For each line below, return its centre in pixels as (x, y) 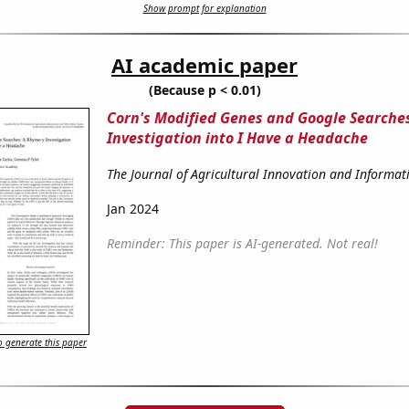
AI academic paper (204, 65)
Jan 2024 (132, 209)
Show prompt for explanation (204, 9)
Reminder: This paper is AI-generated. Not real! (242, 244)
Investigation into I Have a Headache (237, 138)
